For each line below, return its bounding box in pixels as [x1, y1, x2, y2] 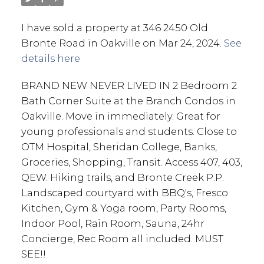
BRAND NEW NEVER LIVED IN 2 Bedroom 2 [21, 79, 237, 91]
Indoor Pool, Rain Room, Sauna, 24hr [21, 217, 204, 229]
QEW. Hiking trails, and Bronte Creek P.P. [21, 171, 224, 183]
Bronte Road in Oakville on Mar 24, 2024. [21, 37, 224, 49]
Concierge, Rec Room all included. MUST [21, 232, 223, 245]
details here [21, 52, 80, 64]
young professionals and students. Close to [21, 125, 237, 137]
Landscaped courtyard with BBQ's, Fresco [21, 186, 228, 199]
